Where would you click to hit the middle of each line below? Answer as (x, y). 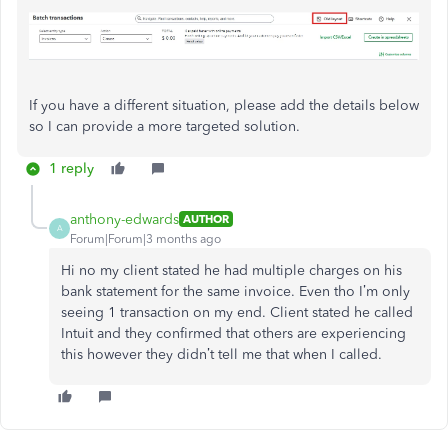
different (141, 105)
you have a (75, 105)
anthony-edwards (124, 219)
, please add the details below (322, 105)
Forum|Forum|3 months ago (145, 238)
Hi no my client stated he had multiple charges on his (231, 270)
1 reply (71, 168)
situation (199, 105)
